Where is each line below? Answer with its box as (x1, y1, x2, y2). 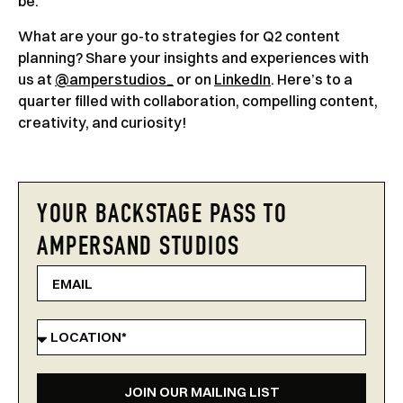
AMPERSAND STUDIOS (37, 236, 240, 264)
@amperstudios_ (55, 69, 174, 88)
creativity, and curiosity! (18, 112, 186, 131)
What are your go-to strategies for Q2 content (18, 26, 340, 45)
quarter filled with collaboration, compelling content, (18, 91, 378, 110)
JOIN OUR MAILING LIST (123, 382, 280, 400)
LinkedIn (214, 69, 271, 88)
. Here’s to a (271, 69, 353, 88)
